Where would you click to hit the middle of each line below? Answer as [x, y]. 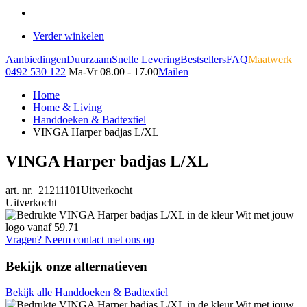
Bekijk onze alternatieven [76, 266]
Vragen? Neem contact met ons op [80, 239]
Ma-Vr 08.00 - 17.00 [113, 72]
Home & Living [67, 107]
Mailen [173, 72]
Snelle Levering [146, 59]
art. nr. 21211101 [43, 190]
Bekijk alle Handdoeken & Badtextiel [87, 293]
